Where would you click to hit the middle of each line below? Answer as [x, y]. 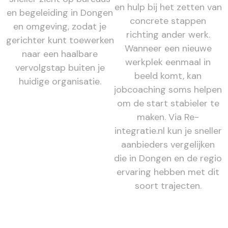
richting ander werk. [168, 34]
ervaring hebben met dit [168, 172]
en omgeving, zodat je [60, 26]
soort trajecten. [168, 186]
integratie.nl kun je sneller [168, 131]
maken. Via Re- [168, 117]
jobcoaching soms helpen [168, 89]
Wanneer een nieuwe [168, 48]
